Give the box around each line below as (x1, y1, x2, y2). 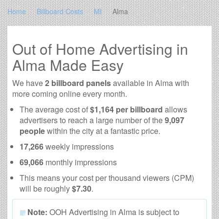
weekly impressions (45, 141, 114, 153)
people (20, 125, 45, 137)
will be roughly (20, 183, 72, 195)
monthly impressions (44, 156, 117, 168)
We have (12, 77, 45, 89)
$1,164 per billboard (90, 104, 163, 115)
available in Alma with (111, 77, 189, 89)
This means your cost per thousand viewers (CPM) (20, 172, 194, 184)
